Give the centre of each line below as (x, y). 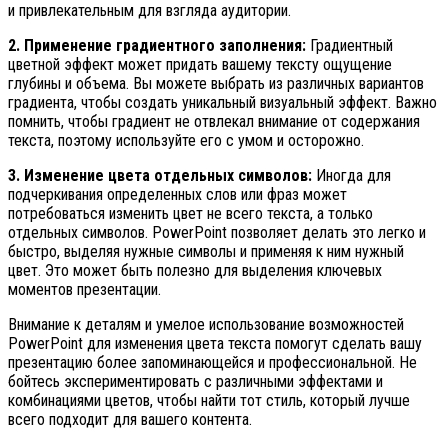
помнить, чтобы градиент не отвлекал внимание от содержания (214, 122)
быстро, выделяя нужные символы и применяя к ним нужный (206, 252)
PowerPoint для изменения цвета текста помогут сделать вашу (215, 344)
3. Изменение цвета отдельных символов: (160, 176)
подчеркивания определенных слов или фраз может (177, 195)
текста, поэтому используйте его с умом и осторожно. (186, 141)
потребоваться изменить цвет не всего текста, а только (190, 214)
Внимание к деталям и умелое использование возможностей (206, 325)
